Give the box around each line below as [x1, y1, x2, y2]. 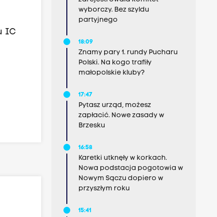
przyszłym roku [78, 185, 130, 192]
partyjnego [78, 16, 118, 24]
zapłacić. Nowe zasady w [78, 112, 164, 119]
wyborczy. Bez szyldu [78, 6, 149, 14]
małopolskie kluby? [78, 69, 145, 77]
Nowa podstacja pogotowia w [78, 165, 183, 172]
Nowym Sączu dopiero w [78, 175, 163, 182]
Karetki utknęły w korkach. [78, 155, 167, 162]
